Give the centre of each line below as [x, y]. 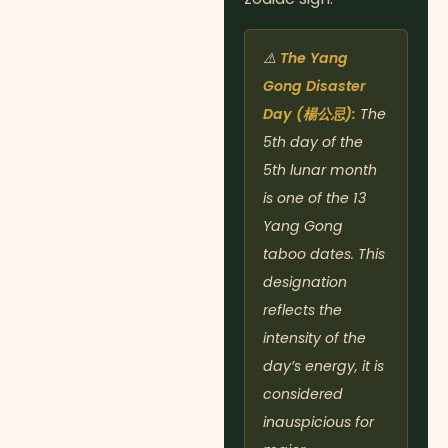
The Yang [314, 58]
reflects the [302, 310]
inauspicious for [318, 422]
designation [305, 282]
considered [303, 394]
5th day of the [313, 142]
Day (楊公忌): [309, 114]
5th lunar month [320, 170]
